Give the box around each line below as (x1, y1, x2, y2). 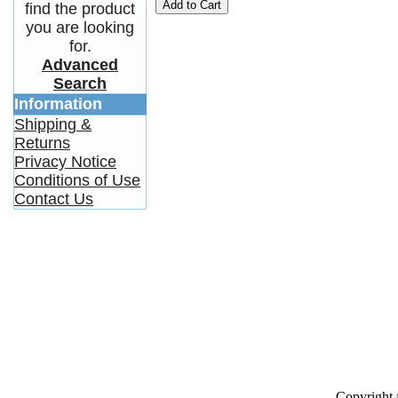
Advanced (42, 56, 118, 74)
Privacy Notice (14, 153, 116, 171)
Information (14, 95, 102, 113)
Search (53, 75, 107, 92)
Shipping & (14, 115, 92, 133)
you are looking (26, 19, 134, 36)
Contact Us (14, 190, 93, 208)
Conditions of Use (14, 171, 140, 189)
